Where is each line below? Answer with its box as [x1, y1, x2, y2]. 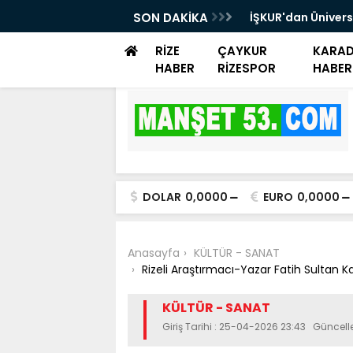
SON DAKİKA [133, 9, 211, 26]
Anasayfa [128, 245, 180, 261]
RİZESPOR [217, 60, 277, 76]
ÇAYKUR [217, 43, 268, 59]
